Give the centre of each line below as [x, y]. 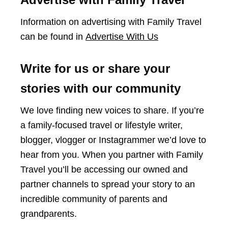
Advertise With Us [122, 37]
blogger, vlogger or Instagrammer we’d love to [113, 140]
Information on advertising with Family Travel [111, 22]
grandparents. [49, 214]
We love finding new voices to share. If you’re [112, 110]
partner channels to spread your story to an [108, 184]
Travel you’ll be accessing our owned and [104, 169]
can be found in [53, 37]
